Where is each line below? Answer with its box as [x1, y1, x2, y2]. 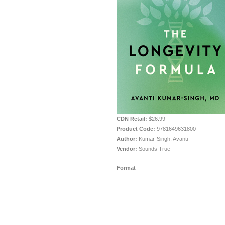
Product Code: [117, 126, 155, 132]
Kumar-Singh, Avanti [139, 136, 188, 142]
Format [117, 165, 136, 171]
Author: [117, 136, 137, 142]
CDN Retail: [117, 116, 147, 122]
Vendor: [117, 146, 137, 152]
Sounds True [139, 146, 170, 152]
